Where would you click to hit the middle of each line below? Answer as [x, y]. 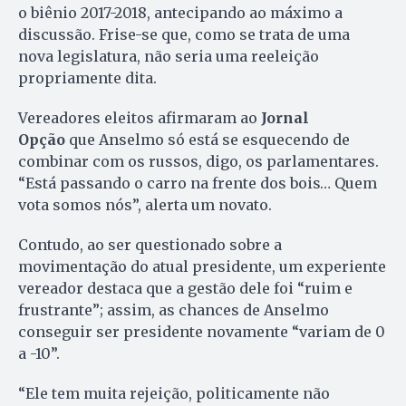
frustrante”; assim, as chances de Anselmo [174, 310]
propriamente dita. [87, 78]
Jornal [285, 118]
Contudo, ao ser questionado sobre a [150, 245]
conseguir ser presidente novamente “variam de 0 [202, 332]
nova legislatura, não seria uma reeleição [169, 57]
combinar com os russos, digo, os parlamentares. [198, 162]
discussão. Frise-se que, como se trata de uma [184, 35]
